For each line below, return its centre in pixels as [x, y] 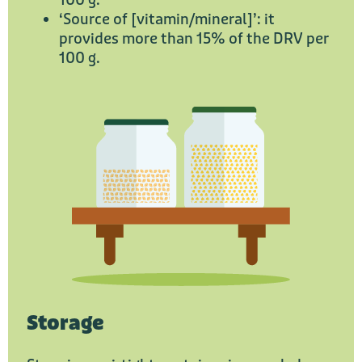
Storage [65, 324]
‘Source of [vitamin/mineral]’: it [167, 20]
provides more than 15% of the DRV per [194, 39]
